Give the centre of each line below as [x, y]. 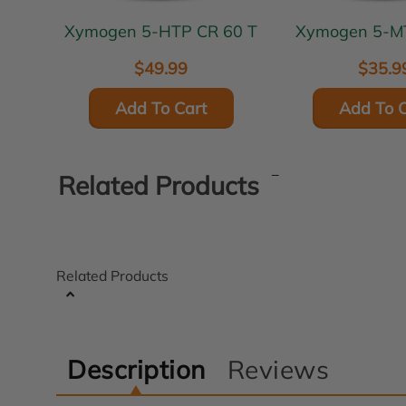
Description [136, 370]
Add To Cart [161, 108]
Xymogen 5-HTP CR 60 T [200, 32]
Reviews [278, 370]
